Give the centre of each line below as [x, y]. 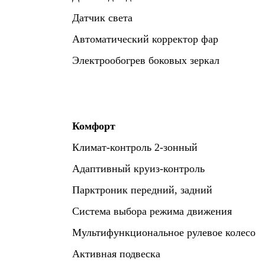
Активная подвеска [116, 254]
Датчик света [102, 18]
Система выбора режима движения [152, 211]
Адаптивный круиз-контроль [138, 169]
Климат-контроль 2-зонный [135, 147]
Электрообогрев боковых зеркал [146, 60]
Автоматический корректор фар [145, 39]
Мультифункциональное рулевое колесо [164, 232]
